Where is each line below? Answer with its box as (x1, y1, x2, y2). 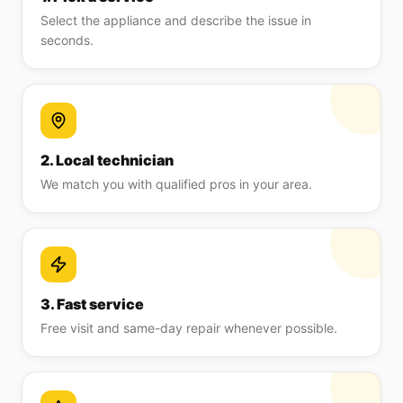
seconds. (40, 32, 94, 48)
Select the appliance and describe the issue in (40, 13, 311, 28)
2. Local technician (40, 151, 174, 169)
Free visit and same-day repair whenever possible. (40, 320, 337, 336)
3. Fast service (40, 295, 144, 313)
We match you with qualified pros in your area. (40, 176, 312, 192)
